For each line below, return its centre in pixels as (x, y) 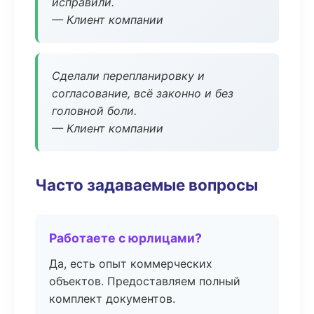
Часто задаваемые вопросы (146, 185)
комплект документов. (112, 299)
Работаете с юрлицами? (125, 238)
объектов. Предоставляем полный (145, 281)
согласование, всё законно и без (143, 93)
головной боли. (94, 111)
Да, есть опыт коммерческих (131, 264)
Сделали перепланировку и (128, 76)
